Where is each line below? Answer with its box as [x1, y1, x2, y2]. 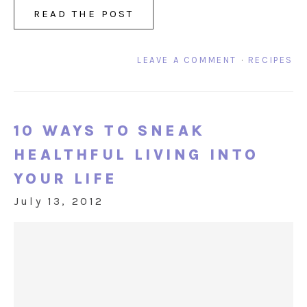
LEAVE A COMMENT [136, 55, 237, 66]
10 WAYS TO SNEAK [14, 122, 206, 140]
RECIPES [247, 55, 293, 66]
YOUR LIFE [14, 170, 118, 188]
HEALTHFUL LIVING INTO [14, 146, 259, 164]
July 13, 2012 [14, 195, 104, 208]
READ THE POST [34, 8, 134, 21]
